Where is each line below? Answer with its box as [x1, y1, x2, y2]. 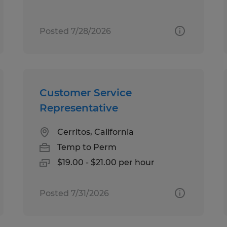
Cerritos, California [57, 127, 134, 137]
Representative [40, 101, 119, 114]
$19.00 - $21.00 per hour [57, 157, 155, 167]
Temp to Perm [57, 142, 117, 152]
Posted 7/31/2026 [40, 188, 109, 198]
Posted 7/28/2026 [40, 26, 111, 36]
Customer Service [40, 86, 132, 99]
